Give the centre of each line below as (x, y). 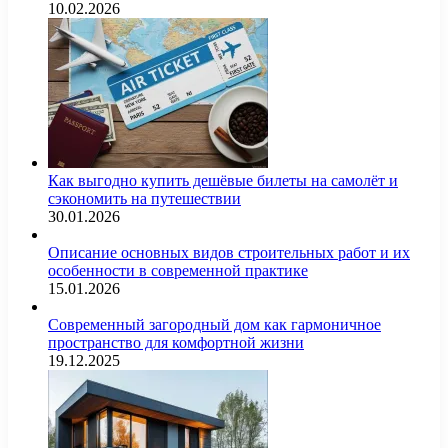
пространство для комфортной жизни (176, 342)
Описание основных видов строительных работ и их (229, 252)
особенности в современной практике (178, 270)
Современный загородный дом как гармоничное (214, 324)
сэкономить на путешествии (144, 198)
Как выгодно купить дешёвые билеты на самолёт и (223, 180)
